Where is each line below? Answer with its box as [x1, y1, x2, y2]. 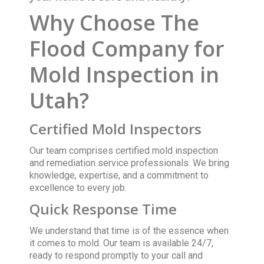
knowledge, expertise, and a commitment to [29, 169, 209, 181]
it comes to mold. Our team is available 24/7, [29, 237, 214, 249]
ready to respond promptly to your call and [29, 249, 203, 261]
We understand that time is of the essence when [29, 225, 229, 236]
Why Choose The [29, 8, 200, 37]
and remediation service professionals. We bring [29, 157, 230, 169]
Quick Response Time [29, 199, 177, 219]
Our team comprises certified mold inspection [29, 144, 219, 156]
